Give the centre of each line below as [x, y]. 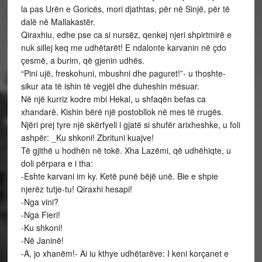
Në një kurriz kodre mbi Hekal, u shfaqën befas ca [113, 99]
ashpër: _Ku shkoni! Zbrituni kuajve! [87, 137]
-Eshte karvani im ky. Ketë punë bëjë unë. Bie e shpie [119, 176]
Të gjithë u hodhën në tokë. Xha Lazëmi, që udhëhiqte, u [126, 150]
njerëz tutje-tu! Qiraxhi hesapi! [76, 189]
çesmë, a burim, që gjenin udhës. [82, 60]
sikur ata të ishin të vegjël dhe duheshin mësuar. [110, 86]
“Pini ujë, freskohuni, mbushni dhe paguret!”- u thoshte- [123, 73]
